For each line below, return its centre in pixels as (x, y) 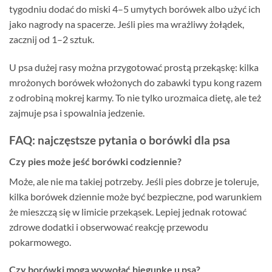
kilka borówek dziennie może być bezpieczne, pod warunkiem (135, 196)
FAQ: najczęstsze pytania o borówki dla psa (120, 140)
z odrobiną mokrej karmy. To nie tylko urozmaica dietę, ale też (135, 98)
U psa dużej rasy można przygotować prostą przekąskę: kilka (134, 67)
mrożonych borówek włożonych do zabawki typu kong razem (135, 83)
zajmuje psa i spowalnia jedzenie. (77, 113)
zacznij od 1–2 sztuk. (52, 39)
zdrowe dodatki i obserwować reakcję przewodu (109, 226)
